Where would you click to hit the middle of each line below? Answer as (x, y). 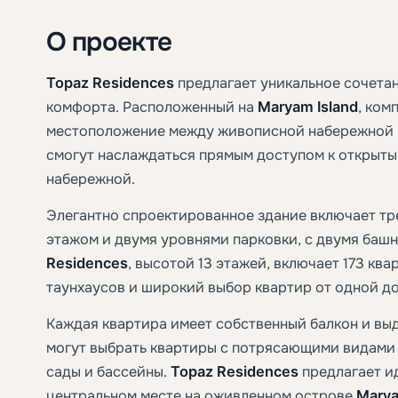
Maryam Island (308, 106)
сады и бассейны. (108, 371)
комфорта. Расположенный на (152, 107)
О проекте (109, 40)
